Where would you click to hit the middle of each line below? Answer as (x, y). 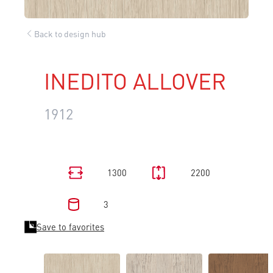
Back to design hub (70, 33)
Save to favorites (70, 227)
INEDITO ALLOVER (135, 81)
